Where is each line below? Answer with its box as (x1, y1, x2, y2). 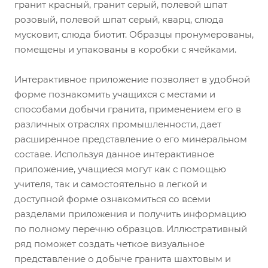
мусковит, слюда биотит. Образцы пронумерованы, (14, 29, 254, 40)
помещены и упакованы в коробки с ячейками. (14, 44, 236, 55)
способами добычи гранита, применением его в (14, 103, 241, 115)
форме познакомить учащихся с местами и (14, 89, 215, 100)
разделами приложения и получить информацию (14, 208, 246, 220)
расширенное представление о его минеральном (14, 133, 247, 145)
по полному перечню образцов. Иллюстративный (14, 223, 247, 234)
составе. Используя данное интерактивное (14, 148, 214, 160)
